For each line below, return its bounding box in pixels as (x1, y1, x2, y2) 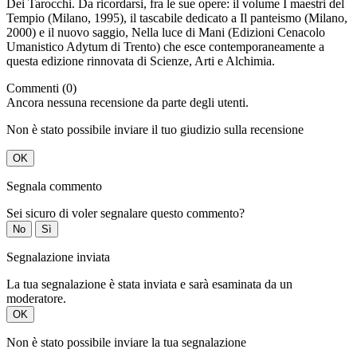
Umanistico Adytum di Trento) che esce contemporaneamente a (6, 40, 324, 54)
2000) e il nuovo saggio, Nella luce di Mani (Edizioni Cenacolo (6, 25, 325, 40)
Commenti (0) (6, 81, 76, 96)
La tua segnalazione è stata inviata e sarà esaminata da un (6, 277, 292, 292)
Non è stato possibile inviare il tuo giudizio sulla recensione (6, 123, 304, 137)
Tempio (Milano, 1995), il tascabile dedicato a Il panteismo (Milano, (6, 11, 347, 25)
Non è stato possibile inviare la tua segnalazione (6, 335, 246, 350)
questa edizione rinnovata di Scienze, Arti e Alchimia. (6, 54, 275, 69)
